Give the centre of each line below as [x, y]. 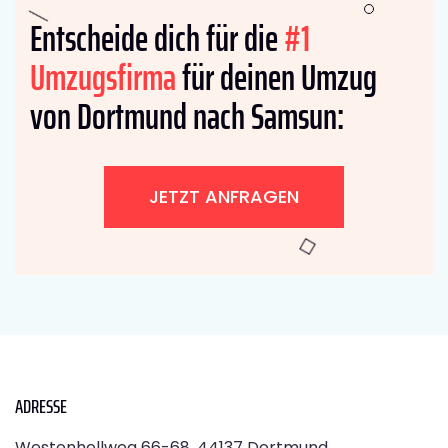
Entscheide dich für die [157, 39]
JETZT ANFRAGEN [224, 197]
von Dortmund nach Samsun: [187, 117]
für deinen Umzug [276, 78]
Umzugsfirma [103, 78]
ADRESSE [41, 406]
